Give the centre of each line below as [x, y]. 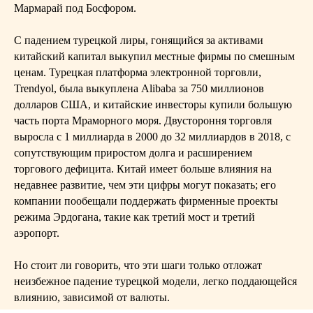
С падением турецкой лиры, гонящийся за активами [139, 40]
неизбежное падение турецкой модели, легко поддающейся [155, 281]
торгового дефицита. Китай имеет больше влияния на [143, 169]
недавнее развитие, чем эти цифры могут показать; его [145, 185]
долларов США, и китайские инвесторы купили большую [153, 104]
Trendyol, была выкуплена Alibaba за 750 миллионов [139, 88]
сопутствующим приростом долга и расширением [133, 153]
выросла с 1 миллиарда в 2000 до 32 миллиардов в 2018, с [152, 137]
